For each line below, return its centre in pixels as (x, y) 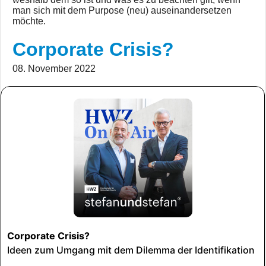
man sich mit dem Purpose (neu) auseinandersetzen (122, 11)
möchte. (29, 21)
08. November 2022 (54, 69)
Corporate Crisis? (93, 50)
